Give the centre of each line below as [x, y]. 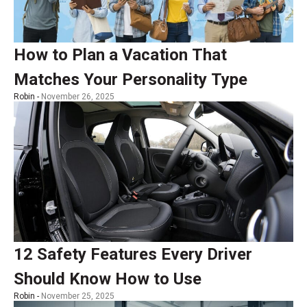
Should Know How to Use [108, 279]
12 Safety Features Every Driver [133, 255]
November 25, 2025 [78, 296]
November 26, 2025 [78, 97]
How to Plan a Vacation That [120, 55]
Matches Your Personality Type [131, 80]
